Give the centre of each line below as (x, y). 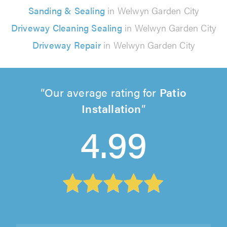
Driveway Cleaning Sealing (66, 27)
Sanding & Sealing (66, 10)
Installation (111, 108)
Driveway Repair (66, 45)
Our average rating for (102, 92)
